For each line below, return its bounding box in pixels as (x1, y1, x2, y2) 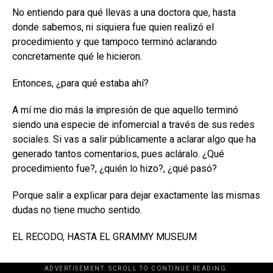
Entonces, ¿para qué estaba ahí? (12, 77, 149, 89)
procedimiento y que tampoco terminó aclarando (12, 35, 217, 48)
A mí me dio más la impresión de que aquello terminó (12, 104, 238, 116)
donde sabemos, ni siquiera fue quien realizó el (12, 21, 214, 33)
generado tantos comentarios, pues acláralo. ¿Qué (12, 147, 224, 160)
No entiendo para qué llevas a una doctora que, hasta (12, 6, 236, 18)
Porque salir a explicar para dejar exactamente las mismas (12, 189, 260, 201)
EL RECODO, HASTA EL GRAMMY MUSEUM (12, 230, 197, 243)
